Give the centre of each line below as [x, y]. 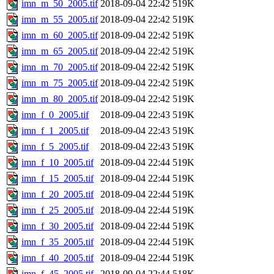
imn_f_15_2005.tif [57, 178]
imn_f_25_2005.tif [57, 210]
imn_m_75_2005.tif [60, 83]
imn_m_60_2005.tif [60, 35]
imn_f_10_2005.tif [57, 162]
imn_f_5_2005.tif [55, 146]
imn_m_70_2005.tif [60, 67]
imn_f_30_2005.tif [57, 226]
